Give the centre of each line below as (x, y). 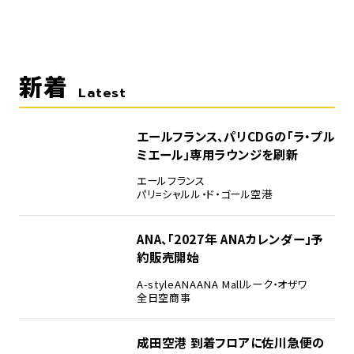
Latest (103, 93)
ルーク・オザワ (275, 284)
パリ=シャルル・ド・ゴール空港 (204, 194)
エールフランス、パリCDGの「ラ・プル (235, 136)
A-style (155, 284)
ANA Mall (219, 284)
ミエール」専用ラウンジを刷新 (217, 154)
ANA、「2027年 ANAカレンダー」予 (230, 239)
